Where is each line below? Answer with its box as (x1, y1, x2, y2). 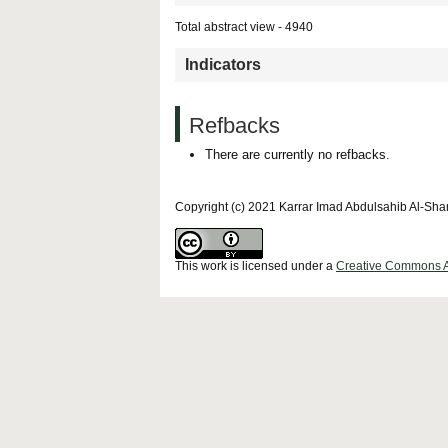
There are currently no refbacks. (205, 146, 390, 162)
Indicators (185, 56, 261, 74)
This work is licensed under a (175, 258, 336, 273)
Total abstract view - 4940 (175, 20, 313, 35)
